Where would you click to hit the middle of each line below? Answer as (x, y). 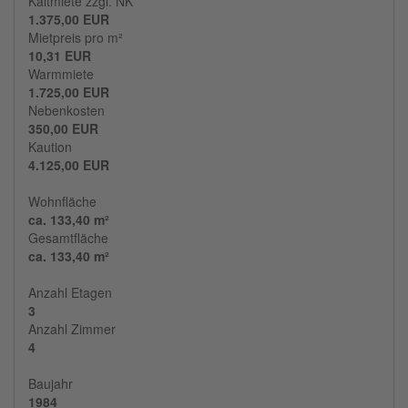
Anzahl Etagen (70, 293)
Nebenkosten (66, 111)
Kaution (50, 147)
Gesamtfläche (68, 238)
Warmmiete (61, 74)
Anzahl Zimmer (72, 329)
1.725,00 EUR (69, 92)
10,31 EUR (60, 56)
